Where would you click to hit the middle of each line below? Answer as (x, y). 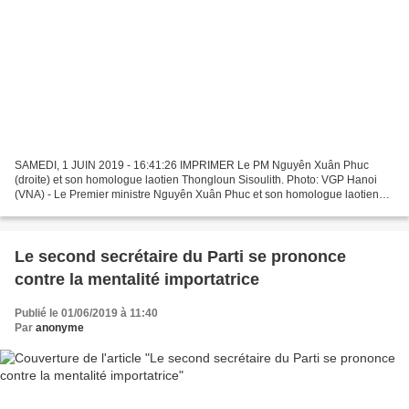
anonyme (60, 328)
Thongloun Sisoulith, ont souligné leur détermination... (148, 210)
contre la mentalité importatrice (137, 280)
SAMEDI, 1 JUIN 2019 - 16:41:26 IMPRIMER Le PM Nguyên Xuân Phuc (192, 166)
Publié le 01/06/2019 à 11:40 (86, 314)
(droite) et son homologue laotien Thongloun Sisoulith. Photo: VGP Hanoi (196, 180)
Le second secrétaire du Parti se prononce (180, 257)
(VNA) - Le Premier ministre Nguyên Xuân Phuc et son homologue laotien (197, 195)
